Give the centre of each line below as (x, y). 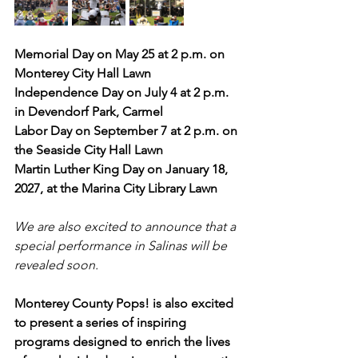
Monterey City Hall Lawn (83, 73)
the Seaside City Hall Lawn (89, 149)
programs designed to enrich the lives (124, 341)
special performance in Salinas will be (122, 245)
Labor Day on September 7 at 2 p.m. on (127, 130)
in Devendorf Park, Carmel (89, 111)
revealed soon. (56, 265)
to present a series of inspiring (102, 322)
